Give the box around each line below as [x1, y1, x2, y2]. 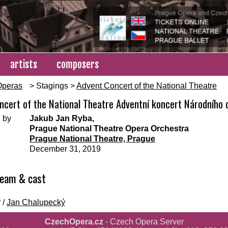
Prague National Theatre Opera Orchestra [30, 124, 189, 133]
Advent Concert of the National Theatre [76, 81, 217, 91]
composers [56, 58, 99, 71]
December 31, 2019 [30, 145, 101, 154]
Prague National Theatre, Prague [30, 134, 155, 144]
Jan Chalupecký [7, 198, 65, 207]
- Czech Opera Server [103, 217, 184, 226]
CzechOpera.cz [44, 217, 103, 226]
